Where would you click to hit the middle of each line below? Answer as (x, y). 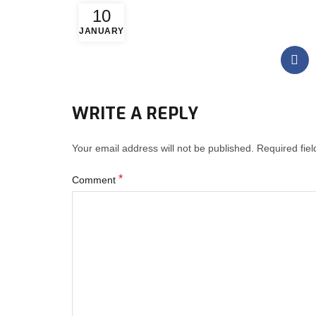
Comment (95, 180)
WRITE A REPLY (135, 114)
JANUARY (102, 31)
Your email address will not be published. (164, 148)
